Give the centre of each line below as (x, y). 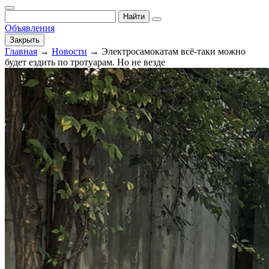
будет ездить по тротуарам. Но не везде (85, 62)
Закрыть (25, 40)
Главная (21, 51)
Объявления (30, 28)
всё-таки (198, 51)
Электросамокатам (141, 51)
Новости (69, 51)
